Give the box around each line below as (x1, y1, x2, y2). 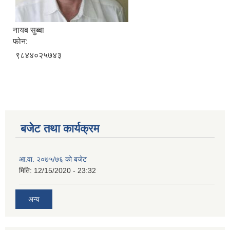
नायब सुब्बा (13, 25, 44, 34)
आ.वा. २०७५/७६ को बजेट (19, 155, 87, 163)
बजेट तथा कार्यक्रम (21, 122, 99, 135)
